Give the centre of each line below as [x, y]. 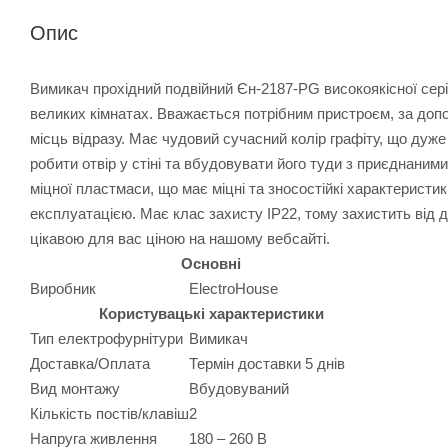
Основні [211, 263]
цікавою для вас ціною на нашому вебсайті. [180, 238]
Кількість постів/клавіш [109, 413]
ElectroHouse [233, 288]
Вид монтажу [75, 388]
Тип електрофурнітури [106, 338]
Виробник [63, 288]
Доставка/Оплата [90, 363]
